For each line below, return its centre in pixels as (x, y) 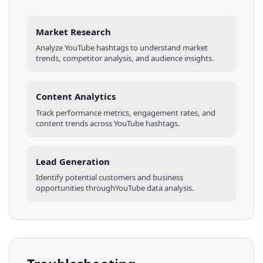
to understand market (168, 48)
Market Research (73, 31)
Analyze (50, 48)
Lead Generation (73, 161)
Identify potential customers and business (109, 177)
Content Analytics (76, 96)
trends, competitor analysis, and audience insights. (125, 58)
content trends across (75, 123)
